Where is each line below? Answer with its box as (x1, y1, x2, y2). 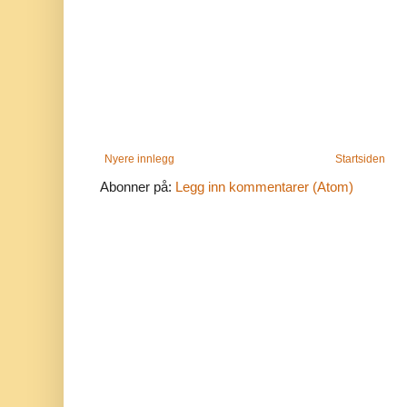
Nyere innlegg (104, 153, 174, 166)
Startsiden (335, 153, 386, 166)
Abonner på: (100, 179, 175, 195)
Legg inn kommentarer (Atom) (175, 179, 353, 195)
